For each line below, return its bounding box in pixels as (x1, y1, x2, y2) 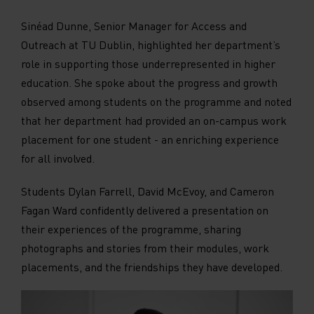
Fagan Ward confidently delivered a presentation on (21, 202, 268, 217)
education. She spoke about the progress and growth (21, 74, 278, 90)
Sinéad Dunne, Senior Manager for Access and (21, 18, 247, 33)
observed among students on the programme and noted (21, 93, 292, 109)
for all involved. (21, 150, 95, 165)
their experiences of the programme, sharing (21, 221, 241, 236)
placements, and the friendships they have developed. (21, 259, 282, 274)
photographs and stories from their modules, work (21, 240, 269, 255)
